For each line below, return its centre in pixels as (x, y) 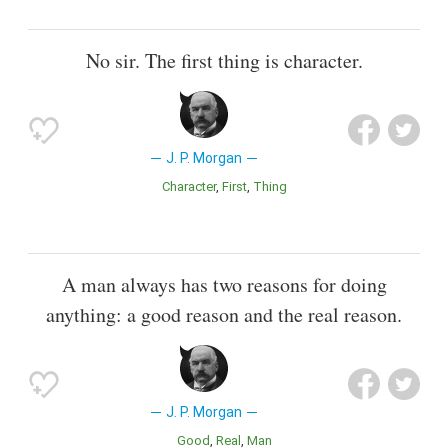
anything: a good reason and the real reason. (224, 315)
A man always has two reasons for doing (224, 285)
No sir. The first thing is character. (224, 61)
